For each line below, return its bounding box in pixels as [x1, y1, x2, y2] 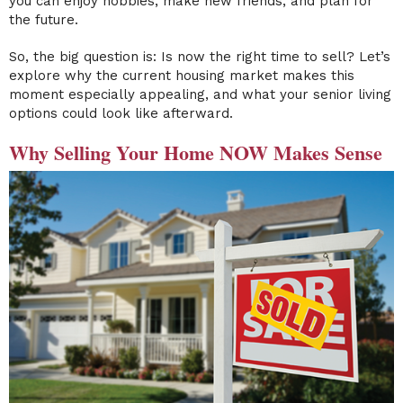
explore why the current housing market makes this [9, 67, 354, 84]
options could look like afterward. [9, 104, 233, 121]
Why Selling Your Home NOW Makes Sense [9, 137, 382, 167]
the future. [9, 11, 78, 28]
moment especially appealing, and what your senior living [9, 85, 391, 103]
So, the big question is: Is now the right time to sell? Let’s [9, 48, 390, 65]
